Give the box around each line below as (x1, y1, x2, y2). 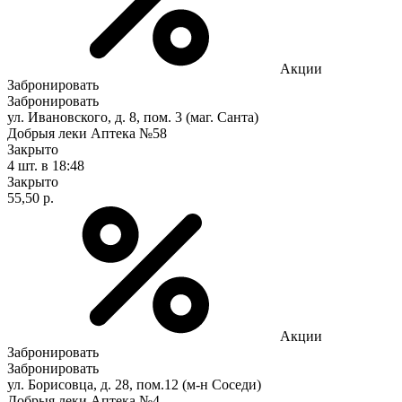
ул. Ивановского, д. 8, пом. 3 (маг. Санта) (7, 109, 258, 125)
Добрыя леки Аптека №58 (7, 125, 167, 141)
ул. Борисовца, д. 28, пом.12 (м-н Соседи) (7, 376, 261, 392)
